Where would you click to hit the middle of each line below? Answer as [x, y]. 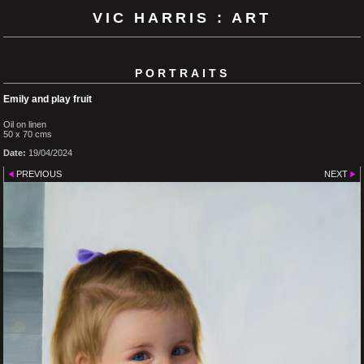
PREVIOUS [39, 174]
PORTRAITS [182, 73]
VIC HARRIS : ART [182, 18]
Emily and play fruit [48, 99]
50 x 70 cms [28, 134]
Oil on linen [25, 124]
